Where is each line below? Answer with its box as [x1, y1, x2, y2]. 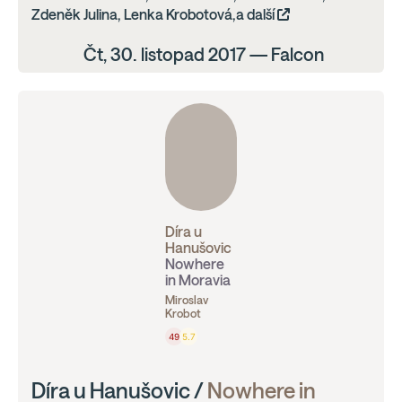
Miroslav [165, 293, 208, 307]
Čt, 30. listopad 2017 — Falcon [83, 44, 324, 65]
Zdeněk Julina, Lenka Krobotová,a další [31, 6, 277, 22]
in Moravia [165, 272, 231, 288]
